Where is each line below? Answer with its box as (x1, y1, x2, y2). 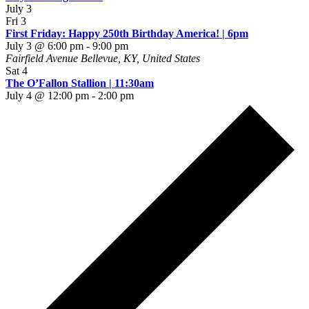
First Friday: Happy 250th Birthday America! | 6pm (6, 28, 248, 40)
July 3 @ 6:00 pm (6, 40, 83, 52)
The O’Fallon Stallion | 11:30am (6, 77, 154, 90)
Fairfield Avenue (6, 52, 81, 65)
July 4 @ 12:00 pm (6, 90, 89, 102)
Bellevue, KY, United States (81, 52, 200, 65)
